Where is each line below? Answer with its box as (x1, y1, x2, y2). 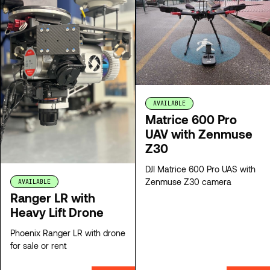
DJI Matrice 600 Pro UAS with (145, 164, 256, 175)
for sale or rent (10, 240, 66, 251)
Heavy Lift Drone (10, 205, 104, 220)
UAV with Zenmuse (145, 127, 253, 142)
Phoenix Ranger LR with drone (10, 228, 125, 239)
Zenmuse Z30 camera (145, 177, 231, 187)
